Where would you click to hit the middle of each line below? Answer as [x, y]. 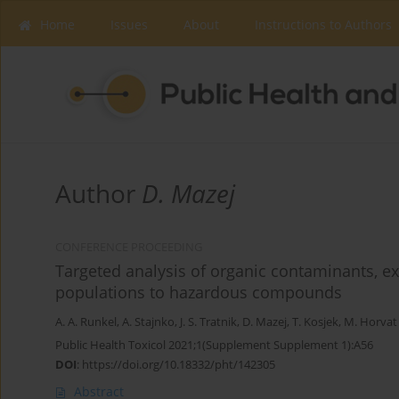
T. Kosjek [315, 322]
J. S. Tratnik [208, 322]
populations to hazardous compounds [199, 293]
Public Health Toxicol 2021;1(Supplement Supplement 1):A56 [214, 345]
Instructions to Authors [323, 24]
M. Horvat [370, 322]
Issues [129, 24]
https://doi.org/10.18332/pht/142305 [179, 365]
